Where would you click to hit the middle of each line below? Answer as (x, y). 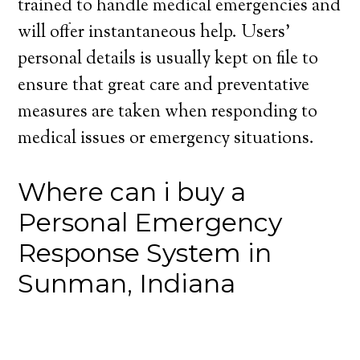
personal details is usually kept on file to (168, 59)
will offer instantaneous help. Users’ (154, 33)
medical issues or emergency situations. (166, 139)
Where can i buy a (132, 192)
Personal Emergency (150, 222)
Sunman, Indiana (127, 283)
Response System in (145, 253)
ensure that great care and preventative (164, 86)
